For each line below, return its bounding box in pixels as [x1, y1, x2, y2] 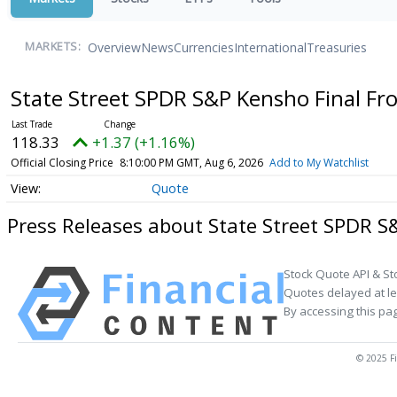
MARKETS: [25, 39, 81, 54]
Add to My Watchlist [269, 155, 369, 170]
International [234, 38, 307, 56]
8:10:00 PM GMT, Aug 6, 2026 [119, 155, 263, 170]
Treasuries [307, 38, 367, 56]
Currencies [174, 38, 234, 56]
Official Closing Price [10, 155, 113, 170]
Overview [88, 38, 141, 56]
